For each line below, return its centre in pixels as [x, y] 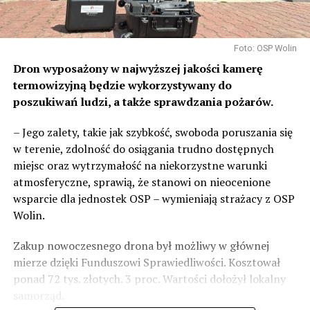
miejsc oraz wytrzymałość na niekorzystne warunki [140, 165]
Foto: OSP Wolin [266, 48]
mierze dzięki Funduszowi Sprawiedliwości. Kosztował [146, 262]
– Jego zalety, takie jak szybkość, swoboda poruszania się [153, 132]
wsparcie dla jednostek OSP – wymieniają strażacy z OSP [154, 198]
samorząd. [38, 295]
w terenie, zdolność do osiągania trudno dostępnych [143, 148]
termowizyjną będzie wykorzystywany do [122, 85]
